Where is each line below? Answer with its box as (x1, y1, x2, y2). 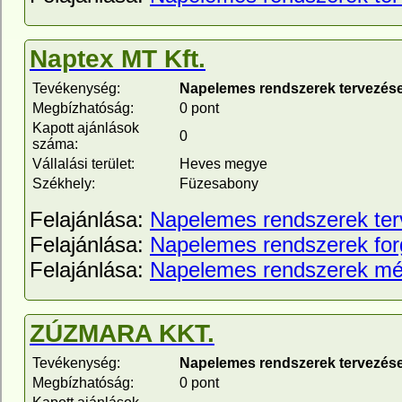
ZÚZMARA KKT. (30, 319, 214, 347)
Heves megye (179, 156, 267, 171)
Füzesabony (179, 176, 258, 191)
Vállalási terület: (32, 156, 135, 171)
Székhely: (32, 176, 95, 191)
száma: (32, 136, 78, 152)
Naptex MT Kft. (30, 45, 205, 73)
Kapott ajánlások (32, 120, 139, 135)
